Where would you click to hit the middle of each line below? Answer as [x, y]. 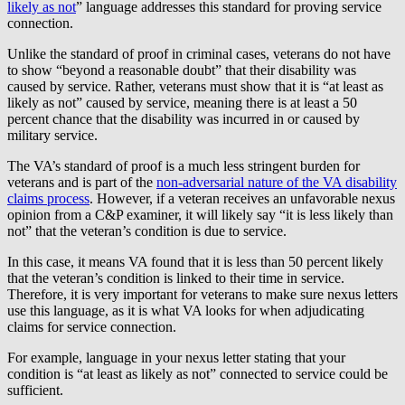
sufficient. [35, 390]
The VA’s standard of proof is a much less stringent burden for [184, 165]
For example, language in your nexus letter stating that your [176, 357]
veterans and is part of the [82, 182]
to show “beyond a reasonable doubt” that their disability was [182, 70]
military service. [52, 135]
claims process [48, 198]
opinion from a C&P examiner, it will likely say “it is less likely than [200, 214]
